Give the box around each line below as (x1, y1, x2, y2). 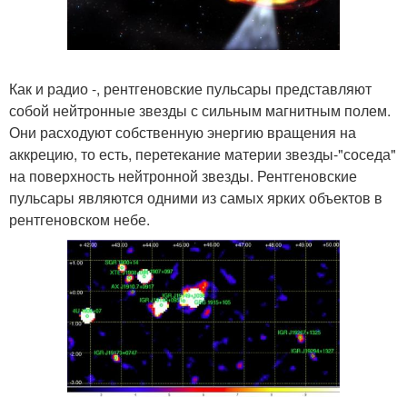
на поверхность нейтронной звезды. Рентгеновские (9, 164, 357, 186)
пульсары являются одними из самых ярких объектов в (9, 186, 382, 208)
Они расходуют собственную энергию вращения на (9, 121, 356, 143)
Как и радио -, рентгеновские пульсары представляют (9, 77, 372, 99)
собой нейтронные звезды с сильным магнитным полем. (9, 99, 391, 121)
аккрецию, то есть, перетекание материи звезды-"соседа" (9, 143, 396, 164)
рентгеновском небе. (9, 208, 150, 230)
